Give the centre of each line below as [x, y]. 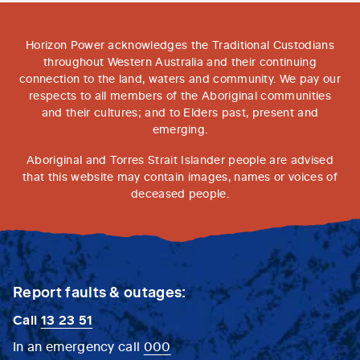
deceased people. [180, 192]
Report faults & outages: [100, 291]
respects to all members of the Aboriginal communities [180, 95]
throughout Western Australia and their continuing [180, 61]
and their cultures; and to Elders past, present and [180, 112]
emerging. [180, 129]
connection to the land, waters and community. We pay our [180, 78]
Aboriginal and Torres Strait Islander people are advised [180, 159]
